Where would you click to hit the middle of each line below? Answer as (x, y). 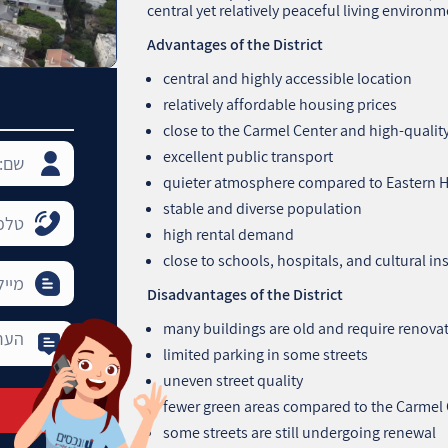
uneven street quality (233, 380)
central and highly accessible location (288, 78)
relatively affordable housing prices (280, 104)
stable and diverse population (263, 208)
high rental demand (229, 234)
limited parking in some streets (266, 354)
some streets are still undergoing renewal (300, 432)
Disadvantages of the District (245, 294)
